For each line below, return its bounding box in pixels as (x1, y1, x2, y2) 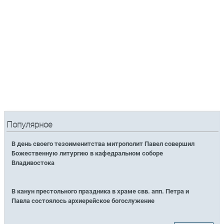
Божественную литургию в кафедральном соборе (11, 149, 163, 157)
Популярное (6, 120, 53, 130)
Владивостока (11, 159, 55, 167)
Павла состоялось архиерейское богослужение (11, 197, 155, 205)
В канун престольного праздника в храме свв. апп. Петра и (11, 187, 189, 195)
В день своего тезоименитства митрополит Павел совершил (11, 140, 195, 148)
